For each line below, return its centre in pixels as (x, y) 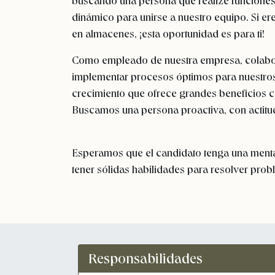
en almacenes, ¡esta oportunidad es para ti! (168, 33)
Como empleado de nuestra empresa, (158, 60)
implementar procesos (124, 76)
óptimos (195, 76)
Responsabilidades (145, 258)
